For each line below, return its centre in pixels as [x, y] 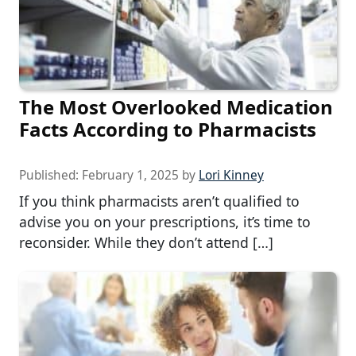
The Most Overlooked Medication [176, 106]
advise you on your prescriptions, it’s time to [165, 221]
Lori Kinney [231, 175]
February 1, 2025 [130, 175]
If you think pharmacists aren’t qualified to [159, 201]
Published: [50, 175]
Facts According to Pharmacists [168, 129]
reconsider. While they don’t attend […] [146, 242]
